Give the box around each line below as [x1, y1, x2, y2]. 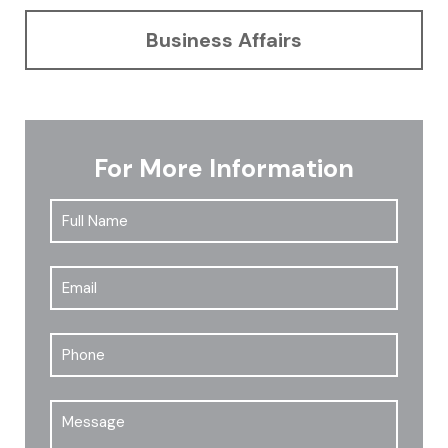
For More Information [94, 151, 354, 185]
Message [50, 398, 130, 423]
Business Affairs [146, 26, 302, 53]
